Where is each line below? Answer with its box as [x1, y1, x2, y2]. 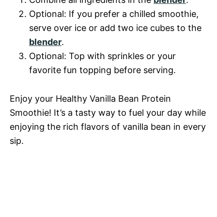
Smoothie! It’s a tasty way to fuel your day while [10, 108, 206, 118]
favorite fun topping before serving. [29, 65, 176, 75]
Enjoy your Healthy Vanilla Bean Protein [10, 93, 171, 104]
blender [29, 37, 62, 47]
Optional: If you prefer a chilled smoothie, [29, 9, 199, 19]
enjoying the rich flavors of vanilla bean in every [10, 122, 206, 132]
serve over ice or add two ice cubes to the [29, 23, 201, 33]
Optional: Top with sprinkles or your [29, 51, 176, 61]
